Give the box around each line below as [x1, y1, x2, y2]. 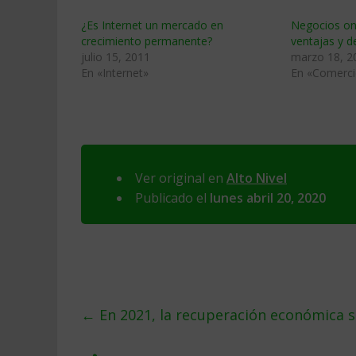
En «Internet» [81, 65, 149, 80]
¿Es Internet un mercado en [81, 17, 223, 33]
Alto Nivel [226, 169, 287, 187]
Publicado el [135, 189, 210, 207]
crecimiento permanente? [81, 33, 212, 48]
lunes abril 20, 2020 [210, 189, 326, 207]
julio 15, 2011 [81, 49, 150, 64]
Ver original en [135, 169, 226, 187]
